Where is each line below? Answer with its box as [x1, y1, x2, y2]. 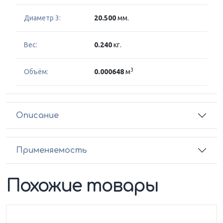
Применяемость [16, 145, 87, 155]
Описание [16, 111, 59, 120]
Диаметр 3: [24, 14, 61, 22]
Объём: [24, 68, 48, 76]
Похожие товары [6, 176, 159, 196]
